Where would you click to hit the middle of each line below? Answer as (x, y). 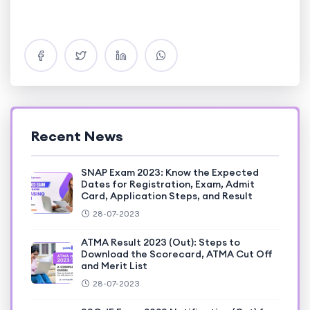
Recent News (77, 136)
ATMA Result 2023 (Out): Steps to (161, 243)
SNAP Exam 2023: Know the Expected (170, 173)
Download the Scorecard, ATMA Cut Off (177, 254)
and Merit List (114, 266)
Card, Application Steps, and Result (167, 196)
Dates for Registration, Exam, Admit (168, 184)
